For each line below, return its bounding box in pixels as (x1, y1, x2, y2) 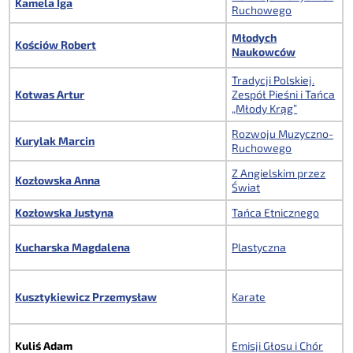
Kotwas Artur (15, 87, 85, 101)
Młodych (232, 30, 277, 44)
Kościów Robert (15, 37, 97, 51)
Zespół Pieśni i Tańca (232, 87, 336, 101)
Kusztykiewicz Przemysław (15, 289, 158, 303)
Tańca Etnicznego (232, 205, 320, 219)
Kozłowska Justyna (15, 205, 114, 219)
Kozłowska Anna (15, 173, 101, 187)
